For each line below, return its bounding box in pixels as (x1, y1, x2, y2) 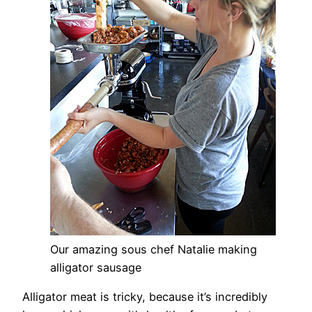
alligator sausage (50, 260, 141, 274)
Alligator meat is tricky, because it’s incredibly (22, 289, 267, 304)
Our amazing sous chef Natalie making (50, 242, 257, 256)
